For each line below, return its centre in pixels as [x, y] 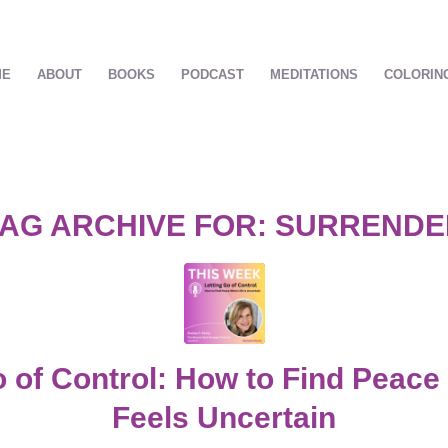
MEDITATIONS [314, 74]
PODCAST [212, 74]
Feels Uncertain [224, 417]
